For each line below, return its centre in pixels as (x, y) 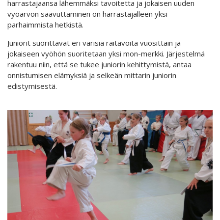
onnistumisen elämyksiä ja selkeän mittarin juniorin (92, 75)
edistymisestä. (32, 86)
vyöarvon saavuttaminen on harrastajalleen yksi (87, 14)
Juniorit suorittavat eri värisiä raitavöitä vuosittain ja (94, 43)
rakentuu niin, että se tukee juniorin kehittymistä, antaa (99, 65)
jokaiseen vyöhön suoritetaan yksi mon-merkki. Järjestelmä (106, 54)
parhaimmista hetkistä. (45, 25)
